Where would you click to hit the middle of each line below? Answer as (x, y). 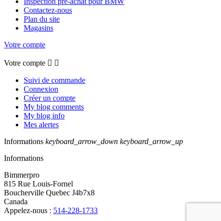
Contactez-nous (48, 10)
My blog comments (54, 107)
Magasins (38, 28)
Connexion (41, 89)
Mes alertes (41, 125)
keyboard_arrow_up (151, 142)
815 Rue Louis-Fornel (38, 184)
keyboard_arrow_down (82, 142)
